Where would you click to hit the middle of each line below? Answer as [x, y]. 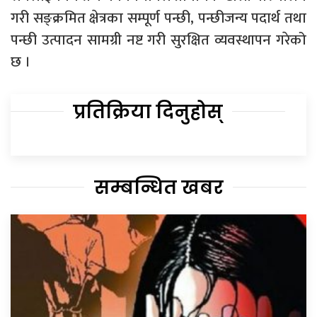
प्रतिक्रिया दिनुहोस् [148, 112]
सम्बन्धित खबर [158, 188]
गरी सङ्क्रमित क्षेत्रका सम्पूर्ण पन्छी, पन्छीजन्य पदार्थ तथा [158, 18]
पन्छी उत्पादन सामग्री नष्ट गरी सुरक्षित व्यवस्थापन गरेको [158, 40]
